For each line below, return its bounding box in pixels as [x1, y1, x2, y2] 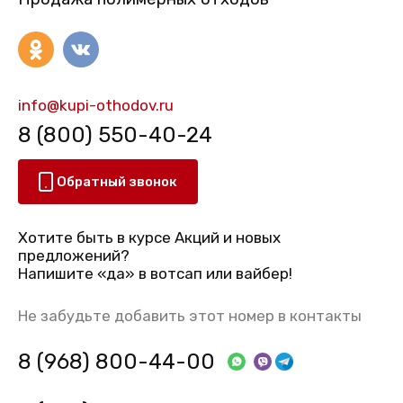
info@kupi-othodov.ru [18, 95, 174, 114]
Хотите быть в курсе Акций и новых [18, 228, 281, 247]
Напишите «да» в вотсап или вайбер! [18, 264, 292, 283]
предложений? [18, 246, 130, 265]
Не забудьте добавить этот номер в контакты [18, 307, 362, 326]
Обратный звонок [57, 174, 178, 191]
